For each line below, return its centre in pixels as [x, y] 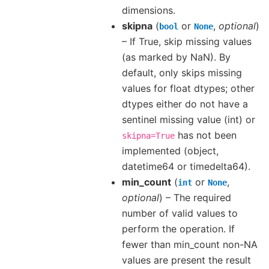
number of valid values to [180, 213]
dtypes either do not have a [185, 104]
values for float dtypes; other [188, 88]
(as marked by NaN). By [176, 57]
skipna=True [148, 135]
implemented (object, [170, 150]
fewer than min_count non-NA [190, 244]
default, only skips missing [182, 72]
